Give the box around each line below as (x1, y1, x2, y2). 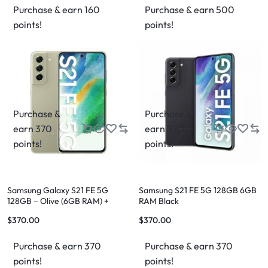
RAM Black (139, 196, 179, 206)
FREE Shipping (7, 206, 61, 217)
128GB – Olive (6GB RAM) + (7, 196, 109, 206)
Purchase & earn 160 (13, 4, 100, 16)
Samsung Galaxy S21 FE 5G (7, 185, 108, 196)
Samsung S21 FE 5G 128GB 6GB (139, 185, 257, 196)
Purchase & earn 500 (145, 4, 234, 16)
